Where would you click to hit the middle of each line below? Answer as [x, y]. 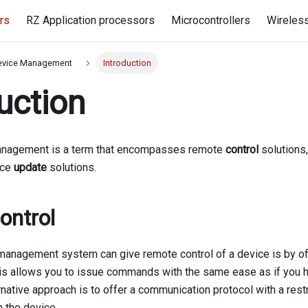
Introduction [127, 63]
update [30, 168]
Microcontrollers [211, 20]
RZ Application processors [91, 20]
